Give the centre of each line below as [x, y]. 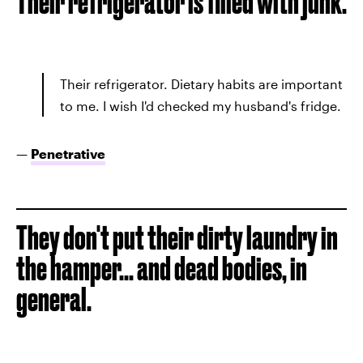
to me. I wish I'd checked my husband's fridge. [201, 105]
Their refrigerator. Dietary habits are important [201, 83]
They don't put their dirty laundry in [177, 237]
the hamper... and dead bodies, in [162, 268]
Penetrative [68, 153]
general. [54, 299]
